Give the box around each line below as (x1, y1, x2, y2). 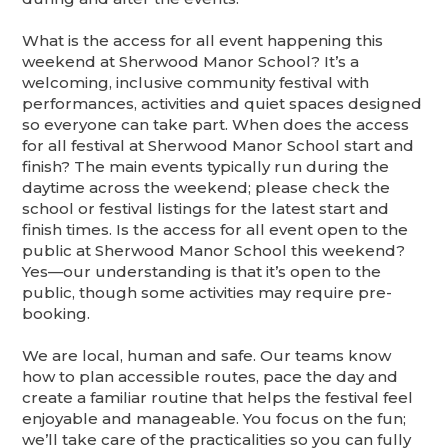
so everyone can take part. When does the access (22, 115, 410, 135)
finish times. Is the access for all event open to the (22, 220, 409, 240)
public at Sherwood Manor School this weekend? (22, 241, 406, 261)
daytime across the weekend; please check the (22, 178, 391, 198)
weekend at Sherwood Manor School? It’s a (22, 52, 360, 72)
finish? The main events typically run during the (22, 157, 390, 177)
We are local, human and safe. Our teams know (22, 346, 392, 366)
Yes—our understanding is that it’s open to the (22, 262, 382, 282)
